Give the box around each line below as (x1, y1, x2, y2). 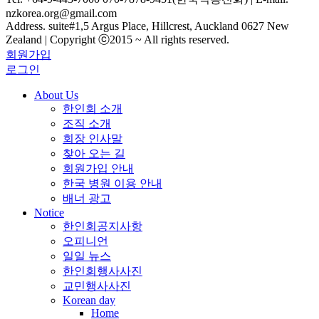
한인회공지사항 (63, 219, 142, 232)
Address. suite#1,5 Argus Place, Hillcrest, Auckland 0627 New (6, 19, 289, 32)
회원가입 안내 (63, 162, 134, 174)
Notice (34, 206, 64, 219)
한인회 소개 (63, 102, 122, 115)
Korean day (63, 293, 115, 306)
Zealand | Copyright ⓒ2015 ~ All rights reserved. (6, 33, 229, 46)
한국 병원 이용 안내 (63, 177, 162, 189)
